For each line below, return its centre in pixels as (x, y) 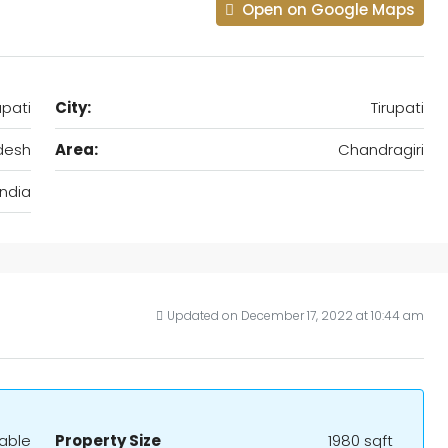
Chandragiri (381, 149)
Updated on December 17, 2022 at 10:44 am (295, 315)
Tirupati (397, 107)
